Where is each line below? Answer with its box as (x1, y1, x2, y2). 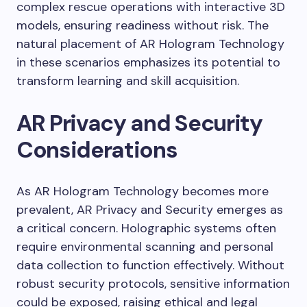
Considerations (16, 134, 177, 164)
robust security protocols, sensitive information (16, 275, 290, 292)
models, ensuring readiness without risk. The (16, 16, 269, 34)
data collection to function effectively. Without (16, 256, 284, 273)
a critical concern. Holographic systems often (16, 219, 276, 236)
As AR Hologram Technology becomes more (16, 182, 269, 199)
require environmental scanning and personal (16, 238, 273, 255)
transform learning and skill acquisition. (16, 72, 239, 89)
